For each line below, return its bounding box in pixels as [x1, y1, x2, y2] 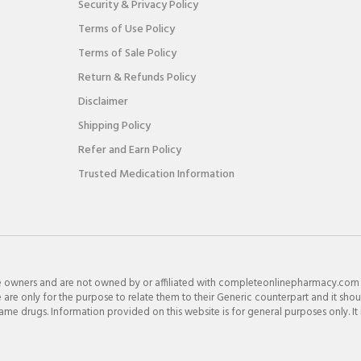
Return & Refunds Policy [78, 68, 196, 88]
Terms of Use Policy [78, 20, 175, 39]
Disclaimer [78, 93, 128, 112]
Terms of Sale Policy [78, 44, 176, 64]
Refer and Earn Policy [78, 141, 181, 160]
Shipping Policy [78, 117, 151, 136]
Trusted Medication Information [78, 165, 234, 185]
